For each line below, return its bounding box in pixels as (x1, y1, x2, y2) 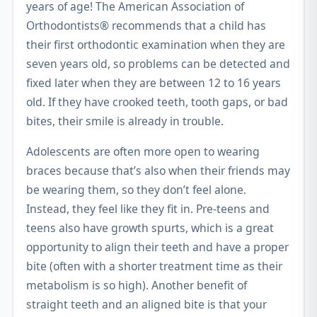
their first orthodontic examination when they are (26, 37, 285, 52)
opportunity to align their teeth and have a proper (26, 238, 289, 255)
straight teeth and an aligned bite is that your (26, 296, 267, 312)
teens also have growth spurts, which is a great (26, 219, 274, 236)
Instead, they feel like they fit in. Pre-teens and (26, 200, 270, 217)
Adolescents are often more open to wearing (26, 143, 260, 159)
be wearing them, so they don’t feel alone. (26, 181, 246, 197)
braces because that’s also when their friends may (26, 162, 290, 178)
